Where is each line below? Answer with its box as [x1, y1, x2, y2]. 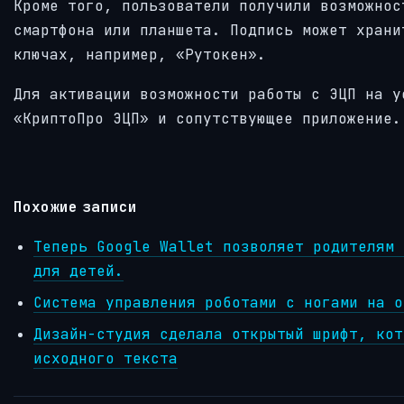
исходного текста [33, 348, 179, 368]
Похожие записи [14, 197, 138, 216]
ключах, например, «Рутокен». [14, 44, 266, 64]
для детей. [33, 261, 124, 280]
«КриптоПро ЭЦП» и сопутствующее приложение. [14, 109, 401, 129]
